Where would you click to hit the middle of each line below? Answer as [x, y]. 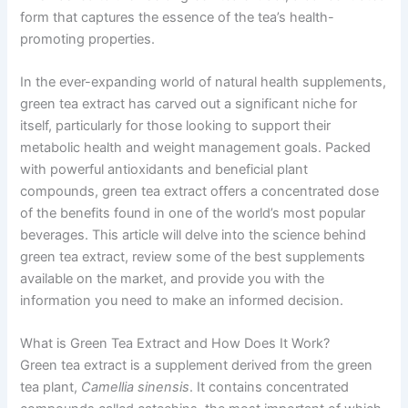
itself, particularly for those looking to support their [176, 126]
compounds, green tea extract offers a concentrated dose [200, 192]
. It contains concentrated [270, 388]
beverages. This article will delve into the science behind [194, 235]
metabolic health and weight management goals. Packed [196, 148]
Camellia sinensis [136, 388]
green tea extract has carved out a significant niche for [189, 104]
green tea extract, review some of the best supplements [193, 257]
